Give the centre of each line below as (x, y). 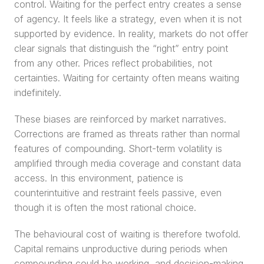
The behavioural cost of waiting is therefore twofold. (127, 234)
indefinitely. (38, 93)
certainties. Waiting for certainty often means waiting (127, 78)
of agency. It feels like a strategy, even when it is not (128, 19)
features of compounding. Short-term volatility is (118, 148)
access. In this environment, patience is (99, 178)
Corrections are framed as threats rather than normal (127, 134)
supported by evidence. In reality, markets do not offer (131, 34)
